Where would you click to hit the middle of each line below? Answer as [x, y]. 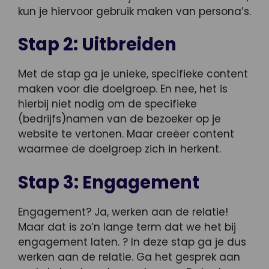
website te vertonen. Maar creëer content [126, 134]
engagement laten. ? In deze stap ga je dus [132, 242]
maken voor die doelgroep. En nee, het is [123, 89]
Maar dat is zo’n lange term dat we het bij [127, 227]
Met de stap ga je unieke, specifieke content [133, 74]
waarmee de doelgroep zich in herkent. [119, 149]
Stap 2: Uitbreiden [97, 45]
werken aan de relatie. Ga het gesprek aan [129, 257]
